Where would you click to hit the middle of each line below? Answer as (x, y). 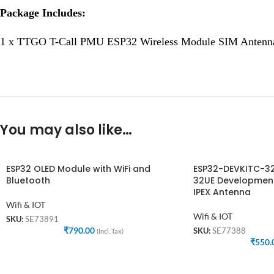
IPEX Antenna (222, 192)
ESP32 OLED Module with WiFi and (78, 169)
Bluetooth (28, 180)
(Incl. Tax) (110, 231)
